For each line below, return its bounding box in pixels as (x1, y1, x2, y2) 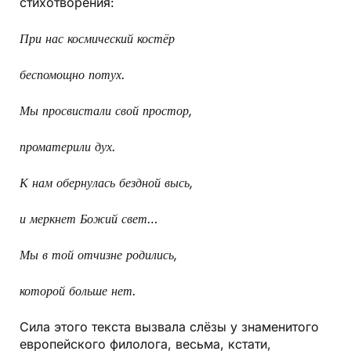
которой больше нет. (20, 283, 136, 299)
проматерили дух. (20, 139, 116, 155)
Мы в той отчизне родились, (20, 247, 178, 263)
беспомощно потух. (20, 67, 125, 83)
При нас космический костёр (20, 31, 175, 47)
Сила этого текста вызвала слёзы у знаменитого (20, 319, 319, 335)
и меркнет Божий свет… (20, 211, 158, 227)
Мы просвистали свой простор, (20, 103, 193, 119)
